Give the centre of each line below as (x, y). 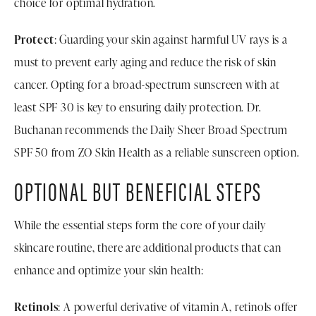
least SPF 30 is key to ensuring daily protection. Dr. (138, 107)
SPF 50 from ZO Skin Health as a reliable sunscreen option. (157, 152)
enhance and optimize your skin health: (109, 270)
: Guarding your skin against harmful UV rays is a (171, 39)
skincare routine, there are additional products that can (148, 247)
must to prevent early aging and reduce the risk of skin (145, 62)
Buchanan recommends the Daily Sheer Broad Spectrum (151, 129)
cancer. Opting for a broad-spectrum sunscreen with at (147, 84)
